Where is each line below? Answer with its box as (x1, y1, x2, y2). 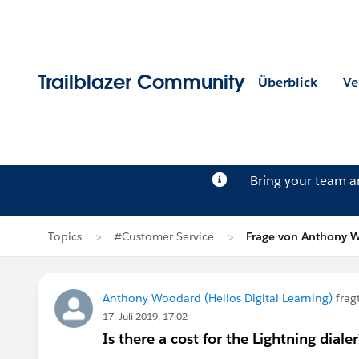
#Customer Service (114, 229, 214, 244)
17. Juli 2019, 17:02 (103, 309, 188, 323)
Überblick (258, 74, 317, 91)
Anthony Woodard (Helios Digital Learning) (103, 291, 333, 305)
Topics (48, 229, 82, 244)
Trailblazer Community (38, 70, 245, 95)
